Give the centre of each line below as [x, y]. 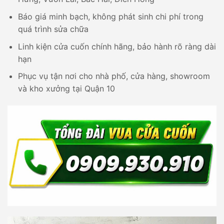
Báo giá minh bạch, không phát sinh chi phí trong [110, 16]
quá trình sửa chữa [53, 29]
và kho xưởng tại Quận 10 [66, 89]
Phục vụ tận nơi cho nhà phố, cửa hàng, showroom [114, 76]
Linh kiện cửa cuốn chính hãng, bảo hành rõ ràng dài [117, 46]
